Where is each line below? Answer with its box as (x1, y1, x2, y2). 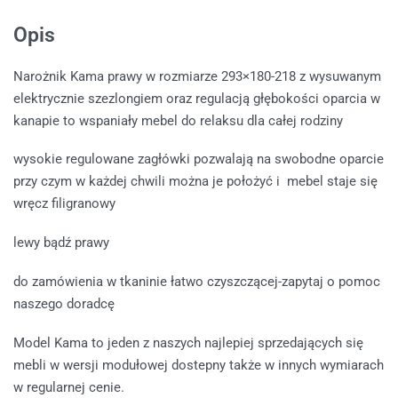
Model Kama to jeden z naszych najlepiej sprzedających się (13, 334, 363, 351)
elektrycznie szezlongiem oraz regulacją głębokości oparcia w (13, 90, 380, 107)
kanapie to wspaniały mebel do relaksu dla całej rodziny (13, 112, 343, 129)
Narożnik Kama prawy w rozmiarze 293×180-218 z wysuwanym (13, 68, 381, 84)
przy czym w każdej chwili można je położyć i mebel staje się (13, 173, 378, 190)
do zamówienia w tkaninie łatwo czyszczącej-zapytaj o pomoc (13, 273, 380, 290)
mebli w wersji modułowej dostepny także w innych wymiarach (13, 356, 384, 373)
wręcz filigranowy (13, 195, 115, 212)
